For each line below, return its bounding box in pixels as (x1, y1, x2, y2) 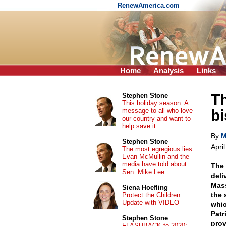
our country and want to (122, 115, 191, 122)
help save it (122, 122, 156, 130)
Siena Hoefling (122, 184, 168, 191)
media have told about (122, 160, 187, 168)
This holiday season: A (122, 99, 188, 107)
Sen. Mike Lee (122, 168, 164, 176)
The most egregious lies (122, 145, 192, 153)
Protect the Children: (122, 191, 182, 199)
